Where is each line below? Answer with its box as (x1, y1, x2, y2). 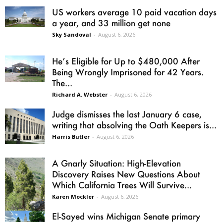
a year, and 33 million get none (52, 17, 170, 29)
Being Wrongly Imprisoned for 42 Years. (52, 66, 204, 78)
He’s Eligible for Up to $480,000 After (52, 55, 200, 67)
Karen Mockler (52, 193, 94, 201)
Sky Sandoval (52, 31, 91, 39)
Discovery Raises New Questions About (52, 168, 200, 180)
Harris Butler (52, 133, 90, 141)
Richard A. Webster (52, 91, 108, 99)
